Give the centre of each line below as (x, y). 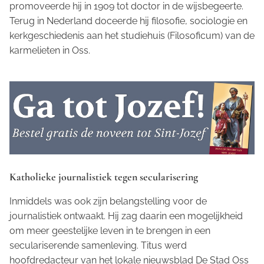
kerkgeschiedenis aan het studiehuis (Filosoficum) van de (132, 36)
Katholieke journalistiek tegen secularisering (104, 177)
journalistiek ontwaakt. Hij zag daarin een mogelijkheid (126, 216)
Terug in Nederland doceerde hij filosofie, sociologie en (128, 21)
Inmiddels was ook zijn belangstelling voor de (108, 202)
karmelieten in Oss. (50, 50)
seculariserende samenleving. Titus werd (98, 246)
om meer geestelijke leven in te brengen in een (110, 231)
